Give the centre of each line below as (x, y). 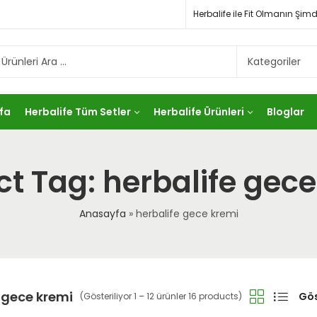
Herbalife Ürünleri (199, 112)
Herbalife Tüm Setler (78, 112)
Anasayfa (102, 214)
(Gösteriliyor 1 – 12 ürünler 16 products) (161, 296)
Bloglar (286, 112)
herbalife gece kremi (187, 214)
